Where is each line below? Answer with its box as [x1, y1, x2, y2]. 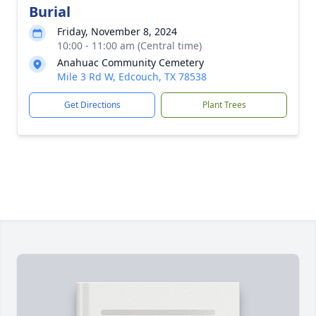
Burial [29, 2, 71, 21]
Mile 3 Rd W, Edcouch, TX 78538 [57, 70, 207, 83]
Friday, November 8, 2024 [57, 25, 177, 38]
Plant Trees [202, 99, 246, 111]
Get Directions [63, 99, 121, 111]
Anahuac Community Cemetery [57, 56, 204, 69]
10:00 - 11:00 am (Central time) [57, 39, 202, 52]
